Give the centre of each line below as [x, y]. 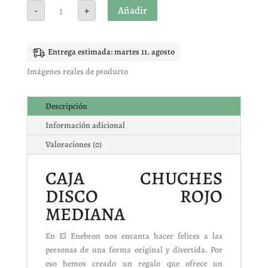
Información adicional [85, 126]
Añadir [132, 10]
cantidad [63, 45]
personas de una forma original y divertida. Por [134, 250]
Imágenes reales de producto [77, 72]
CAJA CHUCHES [134, 179]
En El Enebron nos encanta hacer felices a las [134, 236]
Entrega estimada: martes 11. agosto [111, 52]
